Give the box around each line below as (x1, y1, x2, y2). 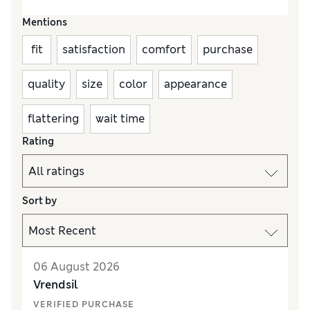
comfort (142, 42, 186, 57)
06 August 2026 (33, 259, 120, 275)
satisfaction (62, 42, 125, 57)
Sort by (22, 194, 57, 208)
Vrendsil (33, 277, 78, 293)
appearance (164, 77, 227, 92)
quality (28, 77, 65, 92)
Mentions (22, 16, 67, 29)
